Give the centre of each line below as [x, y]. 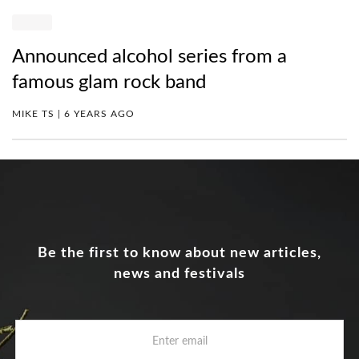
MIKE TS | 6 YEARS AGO [73, 114]
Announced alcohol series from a [149, 57]
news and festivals [179, 274]
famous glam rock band [109, 83]
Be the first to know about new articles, [179, 254]
